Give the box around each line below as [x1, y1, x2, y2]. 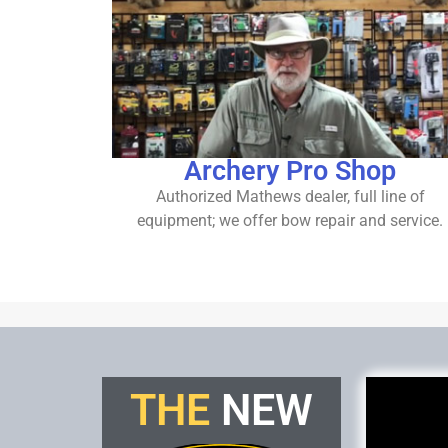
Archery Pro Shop [184, 154, 397, 187]
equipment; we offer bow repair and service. [137, 210, 444, 230]
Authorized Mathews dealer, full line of [155, 186, 425, 206]
